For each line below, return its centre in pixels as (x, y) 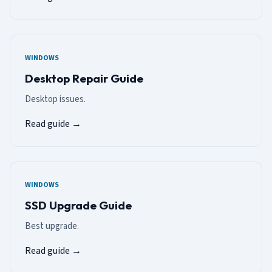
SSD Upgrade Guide (78, 206)
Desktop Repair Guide (84, 79)
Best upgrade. (52, 226)
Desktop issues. (55, 100)
